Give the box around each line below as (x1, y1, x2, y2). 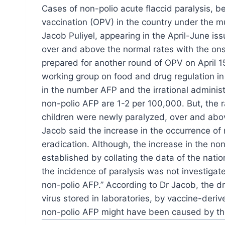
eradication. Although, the (42, 139, 146, 149)
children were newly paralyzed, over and (42, 111, 205, 122)
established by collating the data (42, 152, 174, 163)
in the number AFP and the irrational (42, 84, 188, 95)
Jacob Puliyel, (42, 30, 97, 41)
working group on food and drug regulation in (42, 71, 224, 81)
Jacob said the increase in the (42, 125, 163, 136)
